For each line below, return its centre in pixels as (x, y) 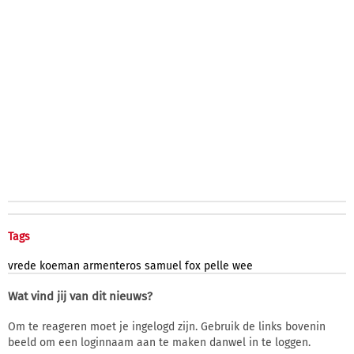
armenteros (112, 265)
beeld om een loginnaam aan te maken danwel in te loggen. (159, 342)
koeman (60, 265)
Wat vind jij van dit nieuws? (80, 296)
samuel (163, 265)
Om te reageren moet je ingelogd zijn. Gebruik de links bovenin (167, 326)
